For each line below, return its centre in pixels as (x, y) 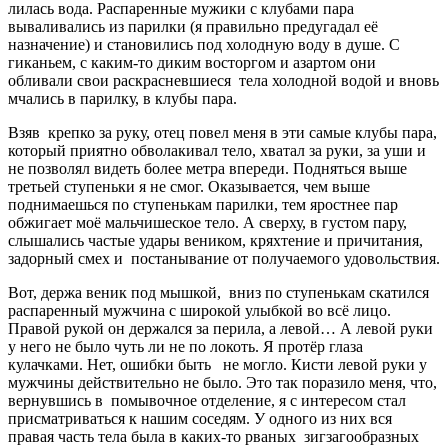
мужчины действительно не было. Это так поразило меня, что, (222, 382)
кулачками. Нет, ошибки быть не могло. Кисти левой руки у (217, 364)
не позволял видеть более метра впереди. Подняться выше (207, 168)
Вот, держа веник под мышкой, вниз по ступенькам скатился (218, 292)
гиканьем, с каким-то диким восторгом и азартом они (192, 62)
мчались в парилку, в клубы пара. (122, 98)
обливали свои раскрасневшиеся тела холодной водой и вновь (223, 80)
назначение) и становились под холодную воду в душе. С (204, 44)
